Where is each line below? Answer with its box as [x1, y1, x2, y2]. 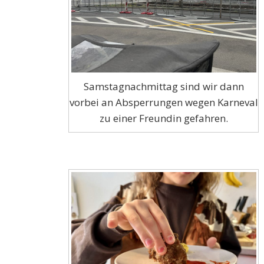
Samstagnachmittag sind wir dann [83, 79, 244, 93]
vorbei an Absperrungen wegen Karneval [69, 95, 258, 109]
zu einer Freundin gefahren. [99, 111, 228, 125]
